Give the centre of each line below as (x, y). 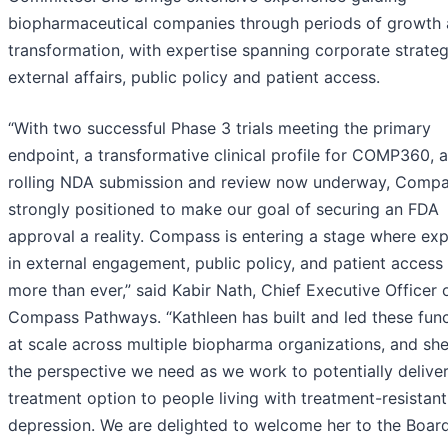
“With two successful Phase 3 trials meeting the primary (219, 128)
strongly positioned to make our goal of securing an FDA (223, 209)
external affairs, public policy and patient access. (194, 77)
